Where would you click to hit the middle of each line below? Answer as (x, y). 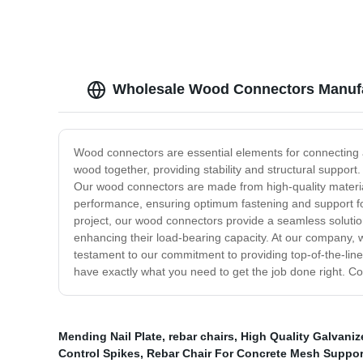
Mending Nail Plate (110, 337)
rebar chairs (201, 337)
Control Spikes (99, 354)
